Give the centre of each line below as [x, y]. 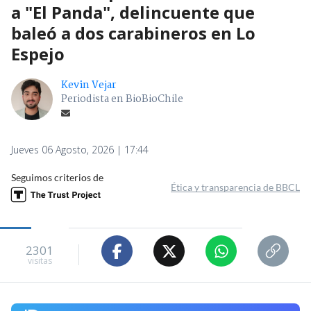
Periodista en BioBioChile [122, 100]
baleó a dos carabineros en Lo [133, 33]
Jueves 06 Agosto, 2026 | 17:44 [80, 150]
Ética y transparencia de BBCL [235, 187]
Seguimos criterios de [57, 178]
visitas [40, 260]
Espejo [38, 54]
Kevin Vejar [89, 86]
